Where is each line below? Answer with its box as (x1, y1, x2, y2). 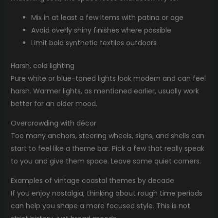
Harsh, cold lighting (10, 60, 74, 71)
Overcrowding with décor (10, 118, 96, 128)
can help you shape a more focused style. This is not (10, 200, 190, 211)
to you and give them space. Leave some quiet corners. (10, 156, 201, 166)
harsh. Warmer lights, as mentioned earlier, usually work (10, 86, 199, 96)
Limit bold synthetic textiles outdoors (31, 37, 157, 48)
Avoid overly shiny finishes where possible (31, 25, 171, 35)
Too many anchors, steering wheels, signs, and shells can (10, 130, 204, 141)
